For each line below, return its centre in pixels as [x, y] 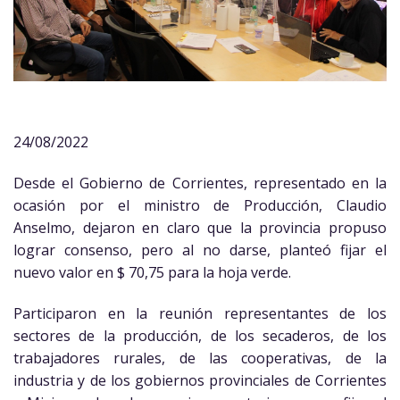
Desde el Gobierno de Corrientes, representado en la [200, 183]
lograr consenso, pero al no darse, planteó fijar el [200, 250]
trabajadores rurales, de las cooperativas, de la [200, 358]
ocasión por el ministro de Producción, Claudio [200, 205]
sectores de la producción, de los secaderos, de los [200, 335]
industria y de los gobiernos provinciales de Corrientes [200, 380]
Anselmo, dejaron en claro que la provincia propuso [200, 227]
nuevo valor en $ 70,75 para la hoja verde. [152, 272]
